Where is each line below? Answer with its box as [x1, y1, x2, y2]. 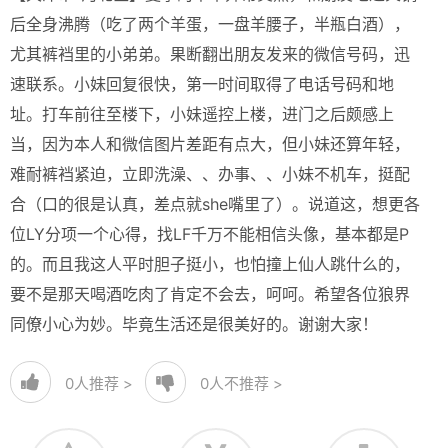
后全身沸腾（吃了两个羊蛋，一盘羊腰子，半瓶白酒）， [10, 14, 410, 34]
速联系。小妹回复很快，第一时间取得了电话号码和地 [10, 74, 394, 94]
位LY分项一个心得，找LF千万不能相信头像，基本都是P [10, 224, 409, 244]
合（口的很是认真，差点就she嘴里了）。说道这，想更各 [10, 194, 420, 214]
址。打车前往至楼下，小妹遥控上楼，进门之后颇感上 [10, 104, 394, 124]
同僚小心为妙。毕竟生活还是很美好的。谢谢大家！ [10, 314, 378, 334]
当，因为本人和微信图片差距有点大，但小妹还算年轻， [10, 134, 410, 154]
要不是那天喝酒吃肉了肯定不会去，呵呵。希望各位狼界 [10, 284, 410, 304]
